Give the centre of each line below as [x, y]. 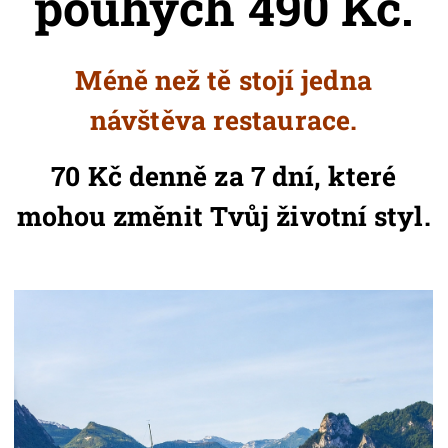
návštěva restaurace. [224, 119]
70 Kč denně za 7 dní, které [223, 175]
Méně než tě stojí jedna [223, 79]
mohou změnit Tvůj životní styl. [223, 215]
